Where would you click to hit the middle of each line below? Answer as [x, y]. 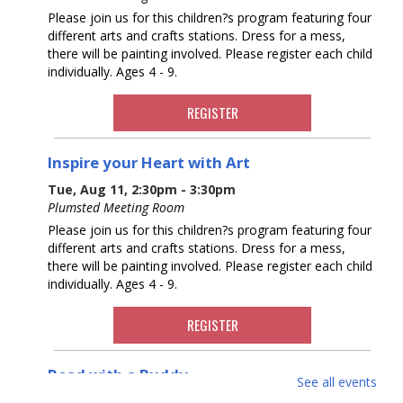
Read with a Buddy [118, 374]
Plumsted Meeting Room [116, 207]
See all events [337, 381]
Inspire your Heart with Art [149, 162]
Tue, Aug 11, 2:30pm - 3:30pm [142, 189]
